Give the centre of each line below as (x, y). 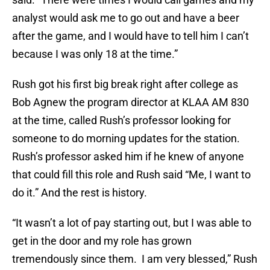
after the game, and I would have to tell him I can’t (130, 36)
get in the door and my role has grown (102, 241)
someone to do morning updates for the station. (126, 139)
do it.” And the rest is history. (80, 193)
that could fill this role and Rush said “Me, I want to (131, 175)
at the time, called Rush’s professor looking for (121, 121)
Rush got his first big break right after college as (125, 84)
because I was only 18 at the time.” (95, 54)
